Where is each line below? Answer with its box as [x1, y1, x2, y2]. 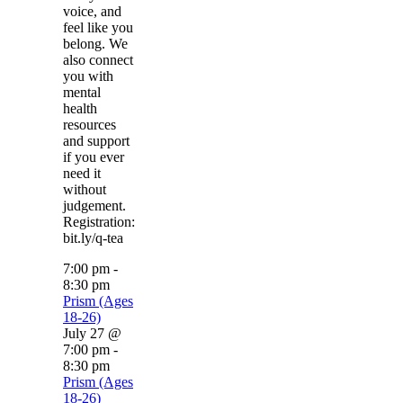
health [63, 101, 97, 117]
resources [63, 117, 116, 133]
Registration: [63, 214, 135, 230]
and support [63, 133, 130, 149]
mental [63, 85, 101, 101]
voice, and [63, 4, 121, 20]
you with [63, 68, 113, 85]
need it [63, 166, 101, 182]
